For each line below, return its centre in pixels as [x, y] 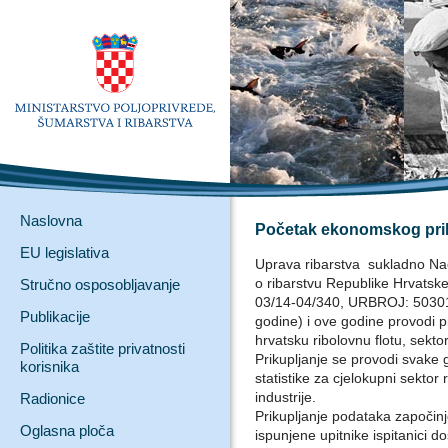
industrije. [289, 397]
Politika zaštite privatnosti [102, 348]
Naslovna [51, 220]
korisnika [49, 366]
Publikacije [55, 316]
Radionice [52, 398]
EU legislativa [64, 252]
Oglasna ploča [67, 430]
